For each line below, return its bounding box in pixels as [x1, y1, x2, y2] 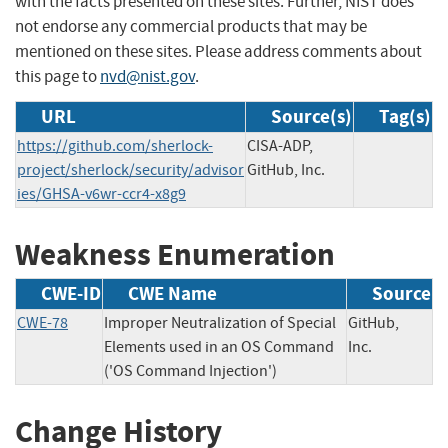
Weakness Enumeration [15, 233, 335, 275]
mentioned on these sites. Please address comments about [15, 40, 422, 62]
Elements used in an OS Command [104, 337, 334, 358]
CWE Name [128, 281, 217, 307]
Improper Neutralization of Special [104, 313, 336, 334]
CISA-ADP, [247, 135, 313, 156]
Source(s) [271, 103, 352, 129]
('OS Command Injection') [104, 361, 277, 382]
